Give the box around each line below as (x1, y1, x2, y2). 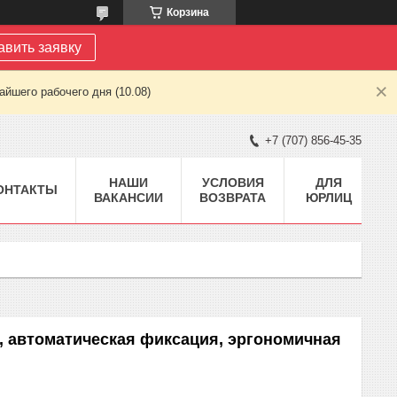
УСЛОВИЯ (201, 175, 264, 190)
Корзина (167, 6, 209, 19)
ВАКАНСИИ (94, 190, 163, 205)
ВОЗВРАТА (199, 190, 266, 205)
